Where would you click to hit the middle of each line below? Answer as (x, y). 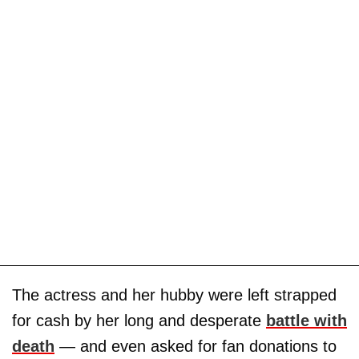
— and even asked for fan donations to (196, 346)
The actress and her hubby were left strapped (174, 294)
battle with (307, 320)
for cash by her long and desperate (139, 320)
